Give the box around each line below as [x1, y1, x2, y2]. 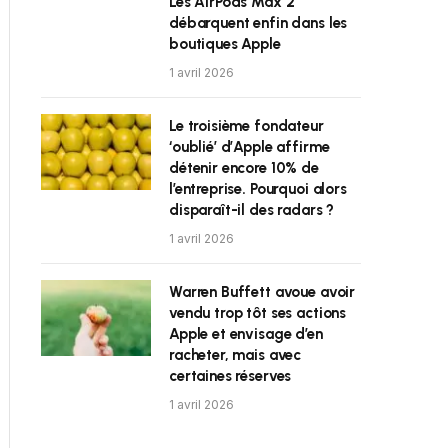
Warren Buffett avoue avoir [169, 283, 356, 301]
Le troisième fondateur [169, 117, 324, 135]
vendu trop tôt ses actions [169, 304, 347, 322]
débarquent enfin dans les [169, 14, 348, 32]
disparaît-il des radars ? [169, 201, 335, 219]
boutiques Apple [169, 35, 281, 53]
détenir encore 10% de [169, 159, 319, 177]
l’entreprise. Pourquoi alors [169, 180, 347, 198]
